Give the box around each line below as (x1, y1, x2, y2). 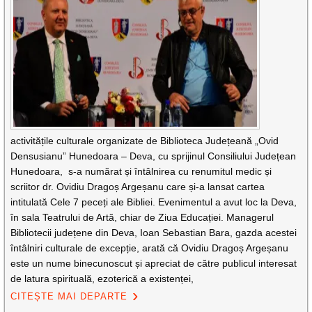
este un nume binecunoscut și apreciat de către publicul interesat (10, 258, 297, 269)
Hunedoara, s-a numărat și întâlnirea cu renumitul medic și (10, 166, 272, 177)
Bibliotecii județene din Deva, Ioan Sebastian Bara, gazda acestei (10, 227, 297, 238)
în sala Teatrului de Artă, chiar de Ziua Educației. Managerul (10, 212, 274, 223)
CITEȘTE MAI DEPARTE (10, 291, 128, 302)
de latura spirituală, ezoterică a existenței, (10, 273, 194, 284)
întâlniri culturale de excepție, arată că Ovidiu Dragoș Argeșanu (10, 242, 289, 253)
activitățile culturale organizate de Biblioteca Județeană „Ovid (10, 135, 279, 146)
